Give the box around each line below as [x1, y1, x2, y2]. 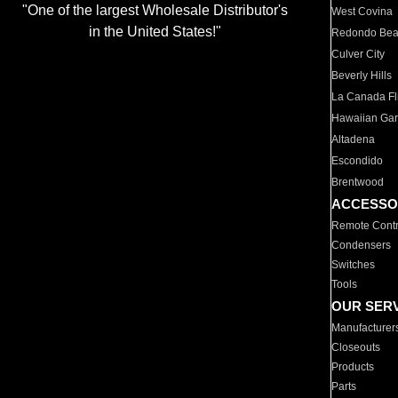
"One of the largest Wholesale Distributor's [21, 3, 288, 19]
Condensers [331, 239, 392, 251]
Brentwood [331, 176, 385, 188]
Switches [331, 259, 376, 271]
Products [331, 361, 375, 373]
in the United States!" [88, 24, 221, 40]
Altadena [331, 133, 376, 146]
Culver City [331, 48, 386, 60]
